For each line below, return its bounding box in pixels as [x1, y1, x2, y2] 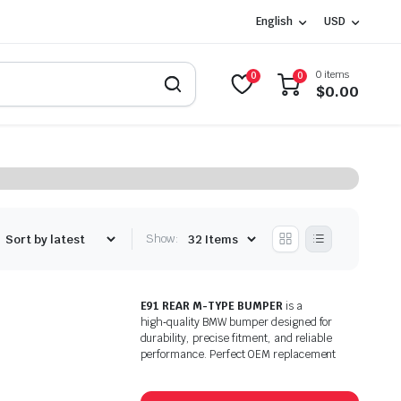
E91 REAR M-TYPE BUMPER [140, 298, 283, 313]
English [256, 14, 294, 29]
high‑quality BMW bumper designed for [140, 314, 333, 329]
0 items [316, 67, 349, 81]
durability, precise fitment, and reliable [140, 330, 333, 346]
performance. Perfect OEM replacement [140, 346, 337, 362]
